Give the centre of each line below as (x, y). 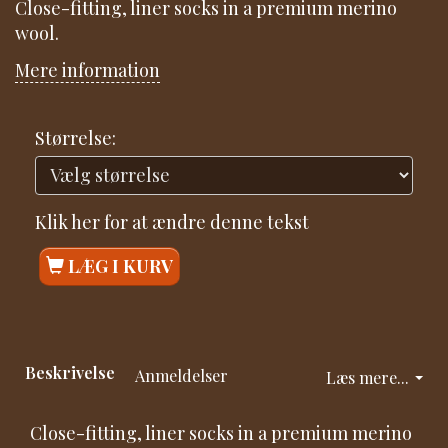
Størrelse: (75, 137)
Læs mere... (367, 377)
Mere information (87, 70)
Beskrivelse (70, 372)
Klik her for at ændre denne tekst (172, 221)
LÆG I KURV (120, 266)
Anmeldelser (181, 375)
